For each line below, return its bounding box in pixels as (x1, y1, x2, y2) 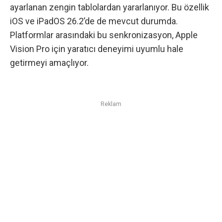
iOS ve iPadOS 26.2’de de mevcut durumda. (10, 16, 178, 27)
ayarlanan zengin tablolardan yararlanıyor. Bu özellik (10, 2, 209, 13)
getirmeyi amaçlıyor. (10, 57, 89, 68)
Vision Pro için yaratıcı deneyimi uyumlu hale (10, 44, 183, 55)
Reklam (101, 101, 121, 108)
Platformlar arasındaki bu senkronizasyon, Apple (10, 30, 198, 41)
